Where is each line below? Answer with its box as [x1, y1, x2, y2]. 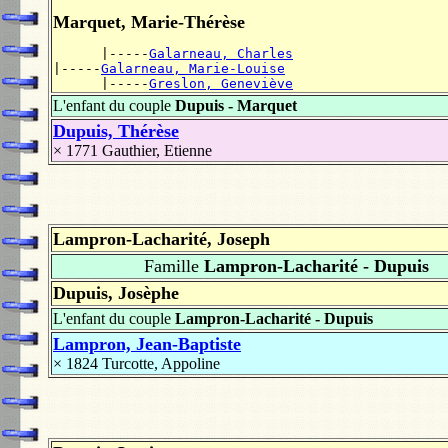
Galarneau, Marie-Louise [101, 60, 285, 76]
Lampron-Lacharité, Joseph [53, 229, 270, 250]
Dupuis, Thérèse [53, 120, 179, 141]
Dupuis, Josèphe [53, 283, 179, 304]
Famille [144, 256, 199, 277]
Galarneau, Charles [149, 45, 293, 61]
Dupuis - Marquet [175, 96, 297, 114]
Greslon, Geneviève [149, 75, 293, 91]
